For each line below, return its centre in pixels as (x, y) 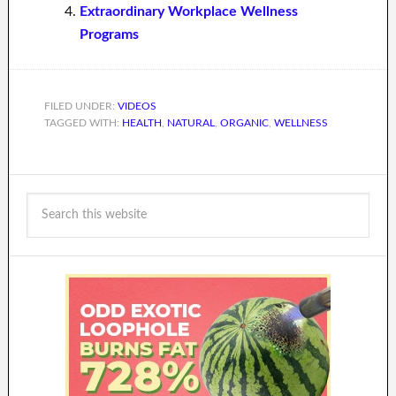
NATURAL (190, 122)
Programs (109, 34)
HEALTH (141, 122)
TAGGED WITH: (83, 122)
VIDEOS (137, 106)
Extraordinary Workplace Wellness (188, 11)
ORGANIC (244, 122)
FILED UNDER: (80, 106)
